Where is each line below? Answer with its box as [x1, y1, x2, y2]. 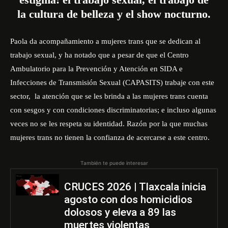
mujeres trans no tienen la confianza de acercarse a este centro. [10, 133, 210, 141]
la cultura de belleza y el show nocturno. [17, 8, 211, 20]
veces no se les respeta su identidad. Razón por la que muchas [10, 120, 208, 128]
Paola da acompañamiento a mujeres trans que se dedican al [10, 37, 201, 45]
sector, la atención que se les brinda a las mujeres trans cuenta [10, 92, 208, 100]
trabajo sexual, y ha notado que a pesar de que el [10, 51, 167, 59]
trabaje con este [163, 78, 214, 87]
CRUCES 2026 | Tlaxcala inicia [64, 181, 206, 193]
